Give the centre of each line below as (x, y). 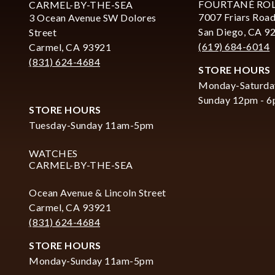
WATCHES (53, 153)
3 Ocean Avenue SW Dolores (93, 17)
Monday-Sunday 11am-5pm (91, 260)
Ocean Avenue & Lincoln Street (98, 192)
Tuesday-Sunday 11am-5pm (91, 125)
